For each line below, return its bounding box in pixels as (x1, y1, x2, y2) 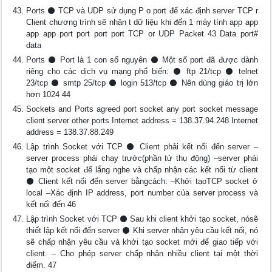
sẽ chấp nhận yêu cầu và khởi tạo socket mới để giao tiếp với (26, 237, 258, 246)
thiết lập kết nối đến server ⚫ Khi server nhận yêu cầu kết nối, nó (26, 226, 258, 235)
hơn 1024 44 (26, 90, 71, 99)
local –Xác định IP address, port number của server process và (26, 188, 258, 197)
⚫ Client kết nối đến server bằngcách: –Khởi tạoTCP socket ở (26, 177, 258, 186)
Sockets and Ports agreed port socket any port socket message (26, 104, 258, 114)
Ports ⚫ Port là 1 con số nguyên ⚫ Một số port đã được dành (26, 55, 258, 64)
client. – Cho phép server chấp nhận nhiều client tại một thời (26, 249, 258, 258)
